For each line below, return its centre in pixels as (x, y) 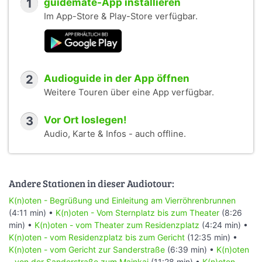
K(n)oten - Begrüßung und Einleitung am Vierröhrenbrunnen (122, 201)
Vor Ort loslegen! (85, 120)
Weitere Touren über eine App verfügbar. (129, 92)
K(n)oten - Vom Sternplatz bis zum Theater (139, 213)
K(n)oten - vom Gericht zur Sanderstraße (87, 250)
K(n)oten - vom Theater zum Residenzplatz (118, 225)
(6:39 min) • (191, 250)
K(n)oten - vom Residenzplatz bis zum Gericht (97, 237)
